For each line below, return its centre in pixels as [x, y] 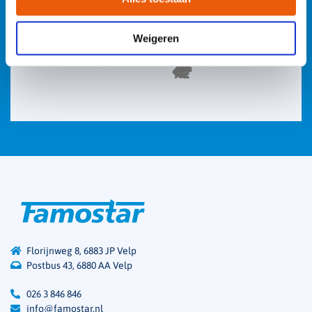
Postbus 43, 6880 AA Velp [79, 266]
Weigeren [156, 38]
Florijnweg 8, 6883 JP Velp [81, 251]
